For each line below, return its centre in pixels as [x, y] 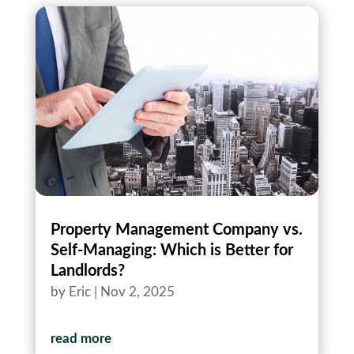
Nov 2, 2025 [137, 292]
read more [81, 338]
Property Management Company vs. [176, 230]
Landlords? [87, 271]
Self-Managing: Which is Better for [171, 250]
